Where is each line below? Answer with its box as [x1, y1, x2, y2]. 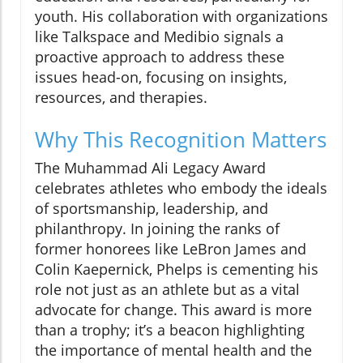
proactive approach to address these [35, 47, 284, 67]
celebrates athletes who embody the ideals [35, 178, 327, 199]
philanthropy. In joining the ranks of [35, 219, 280, 239]
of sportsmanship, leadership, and [35, 199, 268, 219]
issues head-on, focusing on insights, [35, 67, 287, 88]
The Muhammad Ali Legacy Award [35, 158, 266, 178]
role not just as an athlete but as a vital [35, 280, 300, 300]
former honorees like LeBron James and [35, 239, 306, 259]
